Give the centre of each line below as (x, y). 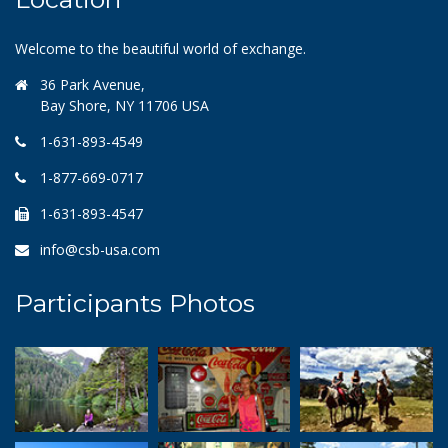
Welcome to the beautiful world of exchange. (160, 48)
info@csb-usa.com (100, 249)
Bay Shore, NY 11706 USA (124, 105)
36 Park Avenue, (92, 84)
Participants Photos (135, 302)
